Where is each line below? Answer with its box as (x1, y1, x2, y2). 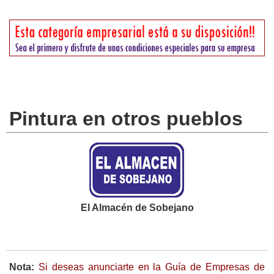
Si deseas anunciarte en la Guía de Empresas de (34, 262, 265, 273)
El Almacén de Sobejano (80, 202, 194, 213)
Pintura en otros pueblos (9, 108, 243, 130)
